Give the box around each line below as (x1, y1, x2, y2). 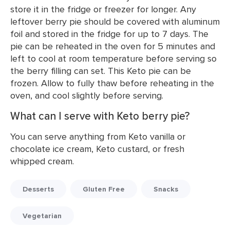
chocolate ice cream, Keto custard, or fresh (10, 142, 184, 155)
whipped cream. (10, 155, 74, 167)
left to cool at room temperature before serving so (10, 52, 217, 65)
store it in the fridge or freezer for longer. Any (10, 3, 196, 15)
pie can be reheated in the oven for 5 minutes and (10, 40, 215, 52)
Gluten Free (83, 184, 125, 194)
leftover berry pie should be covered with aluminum (10, 15, 220, 28)
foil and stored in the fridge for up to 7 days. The (10, 27, 208, 40)
